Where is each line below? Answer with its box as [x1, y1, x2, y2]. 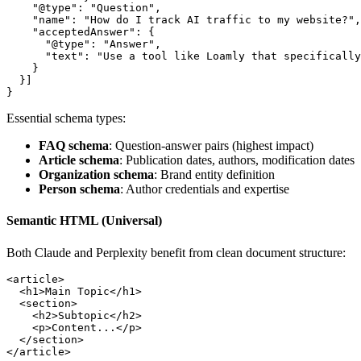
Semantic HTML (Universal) [6, 214, 162, 228]
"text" [6, 50, 84, 63]
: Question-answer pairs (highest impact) [109, 139, 313, 153]
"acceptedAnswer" [6, 26, 135, 39]
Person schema [39, 182, 120, 197]
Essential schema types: [6, 111, 126, 126]
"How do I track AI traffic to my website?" [84, 14, 355, 27]
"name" [6, 14, 71, 27]
